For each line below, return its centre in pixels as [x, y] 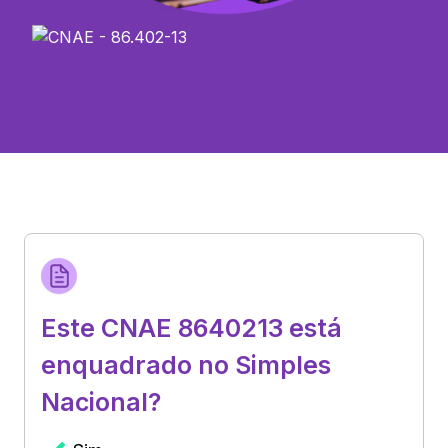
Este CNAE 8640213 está [191, 327]
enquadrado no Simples [186, 364]
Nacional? [101, 401]
